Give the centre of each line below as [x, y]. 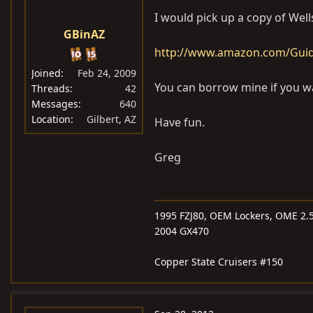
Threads [51, 88]
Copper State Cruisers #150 [219, 262]
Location [51, 119]
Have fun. [180, 122]
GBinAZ [84, 34]
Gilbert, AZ [111, 119]
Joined [46, 73]
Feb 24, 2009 [107, 73]
